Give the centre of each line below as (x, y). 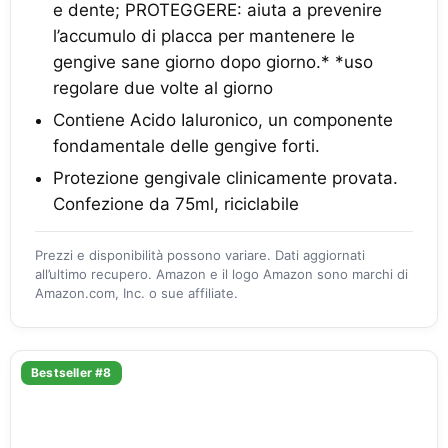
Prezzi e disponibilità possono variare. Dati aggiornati (200, 255)
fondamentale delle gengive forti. (186, 146)
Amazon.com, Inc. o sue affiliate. (136, 293)
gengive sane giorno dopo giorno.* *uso (213, 62)
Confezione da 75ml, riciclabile (176, 204)
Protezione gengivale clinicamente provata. (225, 178)
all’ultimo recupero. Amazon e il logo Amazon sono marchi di (221, 274)
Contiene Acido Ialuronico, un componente (223, 120)
